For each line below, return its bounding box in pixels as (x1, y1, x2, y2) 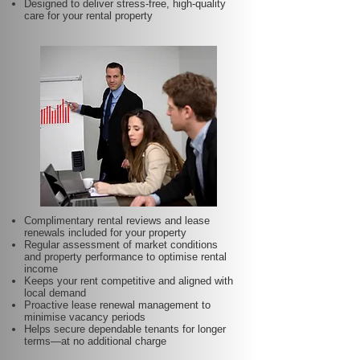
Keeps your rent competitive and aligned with (24, 275, 233, 287)
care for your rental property (24, 10, 153, 22)
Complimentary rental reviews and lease (24, 215, 210, 227)
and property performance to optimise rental (24, 251, 227, 263)
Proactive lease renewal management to (24, 299, 211, 311)
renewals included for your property (24, 227, 186, 239)
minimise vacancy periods (24, 311, 145, 323)
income (24, 263, 58, 275)
